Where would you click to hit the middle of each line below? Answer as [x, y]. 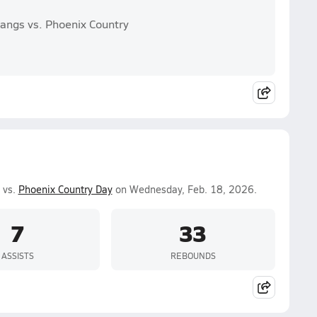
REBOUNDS [193, 255]
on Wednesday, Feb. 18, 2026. [184, 189]
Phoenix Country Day [65, 189]
